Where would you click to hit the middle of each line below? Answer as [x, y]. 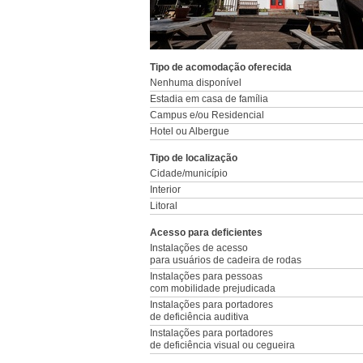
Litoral [164, 206]
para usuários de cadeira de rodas [226, 260]
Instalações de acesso [199, 248]
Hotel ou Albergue [190, 131]
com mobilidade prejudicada [213, 288]
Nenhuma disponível [196, 83]
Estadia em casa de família [209, 99]
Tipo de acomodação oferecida [221, 67]
